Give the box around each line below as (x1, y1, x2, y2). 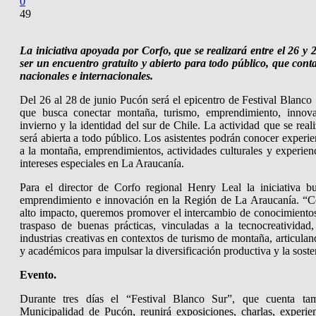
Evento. (20, 268, 56, 281)
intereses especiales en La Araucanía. (20, 157, 187, 169)
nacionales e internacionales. (20, 69, 153, 82)
